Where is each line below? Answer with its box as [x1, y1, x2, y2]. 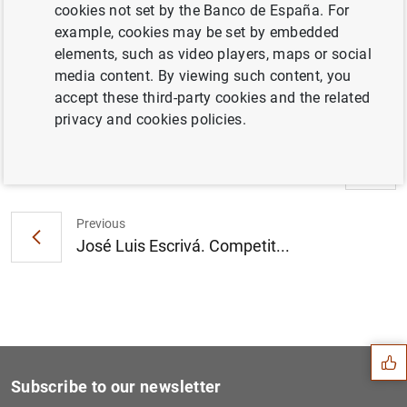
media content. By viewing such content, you [54, 67, 352, 84]
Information [11, 32, 132, 57]
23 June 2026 [42, 82, 130, 99]
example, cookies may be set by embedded [54, 24, 340, 41]
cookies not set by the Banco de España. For [54, 2, 350, 19]
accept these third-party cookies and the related [54, 89, 371, 106]
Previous [76, 215, 125, 231]
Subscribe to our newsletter [11, 377, 222, 396]
